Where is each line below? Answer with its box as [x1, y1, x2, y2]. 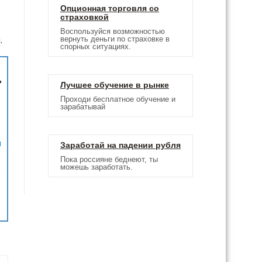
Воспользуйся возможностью [60, 27, 165, 36]
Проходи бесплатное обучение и [60, 95, 175, 104]
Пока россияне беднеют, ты [60, 155, 158, 164]
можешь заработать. [60, 163, 133, 171]
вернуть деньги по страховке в [60, 35, 170, 43]
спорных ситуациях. [60, 42, 131, 51]
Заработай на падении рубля [60, 140, 181, 150]
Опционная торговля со [60, 4, 159, 13]
